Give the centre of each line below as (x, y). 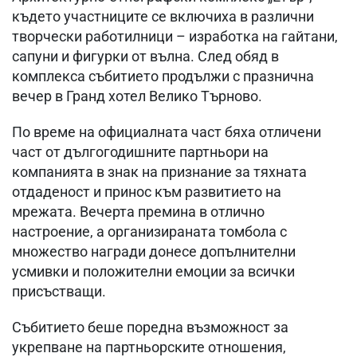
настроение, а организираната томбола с (149, 232)
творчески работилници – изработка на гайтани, (175, 37)
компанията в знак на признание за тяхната (159, 172)
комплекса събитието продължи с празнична (163, 76)
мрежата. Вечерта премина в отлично (138, 212)
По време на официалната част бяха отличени (167, 132)
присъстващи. (59, 292)
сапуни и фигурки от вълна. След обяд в (145, 57)
